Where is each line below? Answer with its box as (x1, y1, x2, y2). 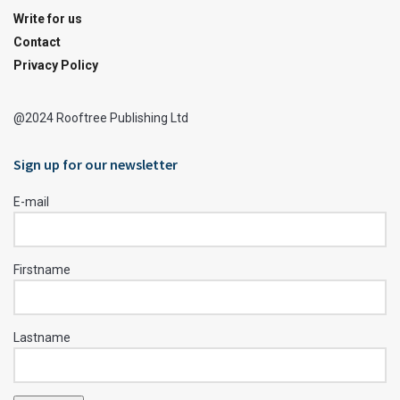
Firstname (13, 262, 71, 277)
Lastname (13, 329, 71, 345)
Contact (13, 34, 61, 49)
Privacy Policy (13, 57, 98, 72)
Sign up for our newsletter (13, 154, 178, 173)
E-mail (13, 194, 49, 209)
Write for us (13, 11, 82, 26)
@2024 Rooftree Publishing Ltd (13, 110, 188, 125)
